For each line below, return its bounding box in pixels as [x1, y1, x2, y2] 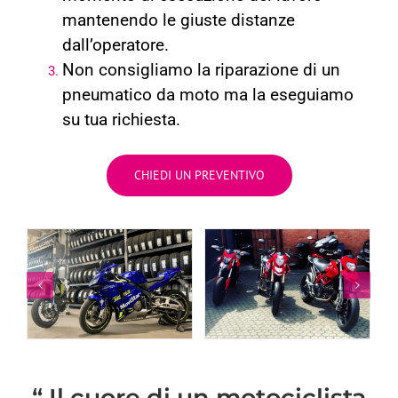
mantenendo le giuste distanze [62, 11, 295, 31]
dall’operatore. [62, 36, 169, 56]
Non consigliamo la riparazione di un [62, 60, 340, 81]
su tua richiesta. [62, 110, 185, 131]
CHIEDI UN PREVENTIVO [133, 167, 265, 184]
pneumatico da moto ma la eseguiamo [62, 85, 354, 106]
